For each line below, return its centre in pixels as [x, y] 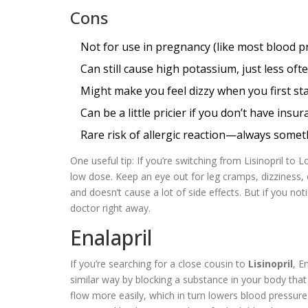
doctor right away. [110, 208]
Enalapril [111, 237]
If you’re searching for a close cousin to [159, 263]
